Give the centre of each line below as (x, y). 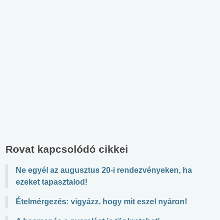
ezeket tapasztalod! (52, 182)
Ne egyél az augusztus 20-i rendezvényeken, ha (104, 170)
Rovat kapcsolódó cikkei (67, 149)
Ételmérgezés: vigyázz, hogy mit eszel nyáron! (101, 201)
